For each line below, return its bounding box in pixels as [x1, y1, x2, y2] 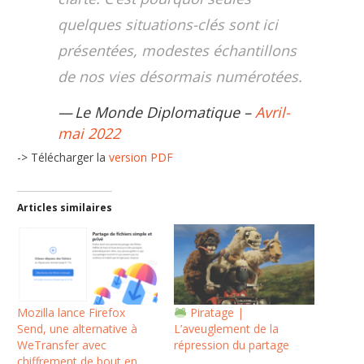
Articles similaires [17, 201, 113, 215]
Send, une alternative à [17, 321, 138, 337]
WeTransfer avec [17, 337, 107, 353]
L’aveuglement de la [174, 321, 279, 337]
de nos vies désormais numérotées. [58, 66, 303, 86]
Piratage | [186, 305, 244, 321]
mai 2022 [58, 123, 121, 143]
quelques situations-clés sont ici [58, 14, 279, 34]
